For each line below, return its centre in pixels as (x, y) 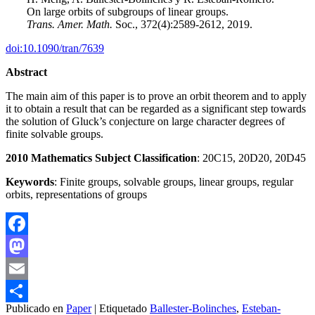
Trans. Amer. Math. (70, 24)
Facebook (27, 245)
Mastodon (28, 268)
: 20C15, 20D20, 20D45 (251, 157)
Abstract (26, 72)
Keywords (30, 181)
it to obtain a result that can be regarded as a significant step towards (156, 108)
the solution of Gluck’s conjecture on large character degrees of (145, 121)
